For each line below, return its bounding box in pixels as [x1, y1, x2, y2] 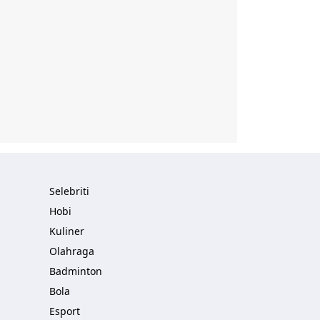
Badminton [49, 264, 102, 278]
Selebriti [49, 184, 89, 198]
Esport [49, 304, 80, 318]
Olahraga [49, 244, 94, 258]
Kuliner [49, 224, 84, 238]
